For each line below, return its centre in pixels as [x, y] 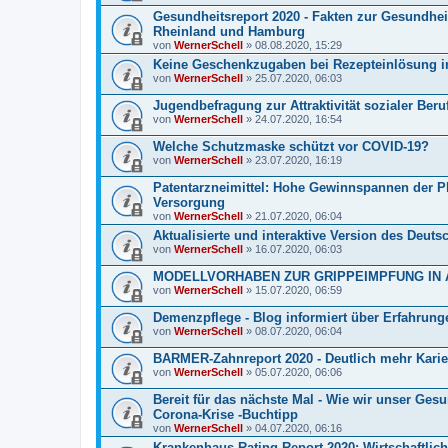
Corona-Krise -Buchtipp [225, 414]
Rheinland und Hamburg [229, 31]
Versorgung [189, 202]
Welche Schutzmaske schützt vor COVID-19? [291, 146]
